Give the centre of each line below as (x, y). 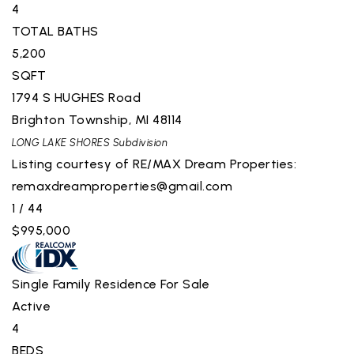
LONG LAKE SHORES (61, 142)
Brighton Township (70, 119)
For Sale (185, 284)
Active (31, 306)
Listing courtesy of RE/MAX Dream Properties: (154, 164)
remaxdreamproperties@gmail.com (122, 186)
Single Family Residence (85, 284)
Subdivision (139, 142)
